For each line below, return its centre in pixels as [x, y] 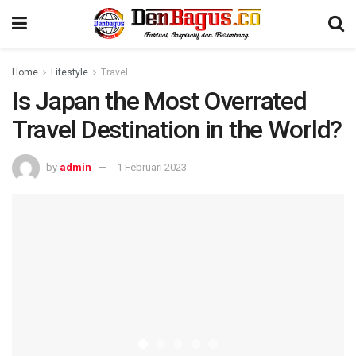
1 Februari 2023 [152, 167]
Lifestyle [70, 72]
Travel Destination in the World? [177, 130]
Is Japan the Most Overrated [159, 101]
